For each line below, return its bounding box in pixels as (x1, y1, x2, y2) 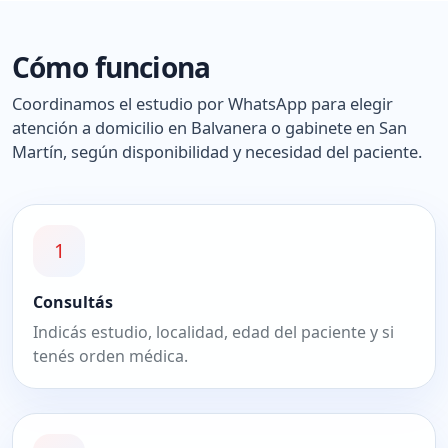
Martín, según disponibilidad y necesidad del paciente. (12, 139, 422, 163)
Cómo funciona (12, 47, 211, 86)
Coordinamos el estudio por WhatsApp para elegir (12, 91, 393, 115)
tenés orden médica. (33, 344, 188, 367)
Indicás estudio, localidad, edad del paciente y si (33, 320, 394, 343)
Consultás (33, 290, 113, 313)
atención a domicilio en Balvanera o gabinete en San (12, 115, 407, 139)
